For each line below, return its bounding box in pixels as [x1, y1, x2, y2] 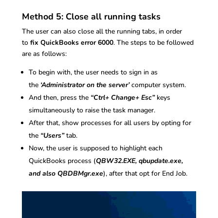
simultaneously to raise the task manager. [28, 106, 155, 115]
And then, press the [28, 93, 91, 103]
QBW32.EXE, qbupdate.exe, [95, 156, 183, 166]
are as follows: [21, 49, 67, 59]
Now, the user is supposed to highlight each [28, 144, 163, 153]
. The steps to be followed [113, 38, 194, 48]
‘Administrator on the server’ [40, 80, 129, 90]
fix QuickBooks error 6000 [30, 38, 113, 48]
